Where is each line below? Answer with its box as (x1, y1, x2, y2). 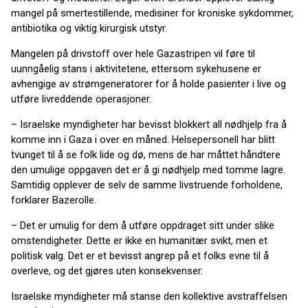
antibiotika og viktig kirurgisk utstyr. (11, 22, 170, 35)
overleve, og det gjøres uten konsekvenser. (11, 265, 203, 278)
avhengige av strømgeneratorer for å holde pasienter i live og (11, 78, 286, 91)
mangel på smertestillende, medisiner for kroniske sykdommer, (11, 7, 294, 20)
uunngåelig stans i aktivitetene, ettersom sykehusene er (11, 63, 261, 76)
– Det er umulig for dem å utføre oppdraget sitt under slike (11, 219, 274, 232)
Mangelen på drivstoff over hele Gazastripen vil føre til (11, 47, 255, 60)
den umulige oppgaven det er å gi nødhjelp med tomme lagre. (11, 164, 285, 177)
